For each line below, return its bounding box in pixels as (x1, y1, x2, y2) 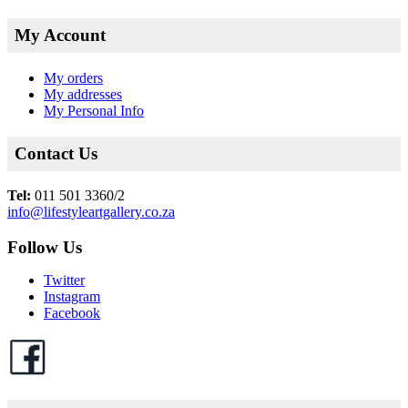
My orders (44, 69, 103, 86)
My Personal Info (44, 102, 144, 118)
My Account (15, 25, 106, 46)
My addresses (44, 86, 122, 102)
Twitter (44, 272, 85, 289)
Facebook (44, 305, 100, 321)
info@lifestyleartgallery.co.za (7, 204, 175, 220)
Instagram (44, 289, 100, 305)
